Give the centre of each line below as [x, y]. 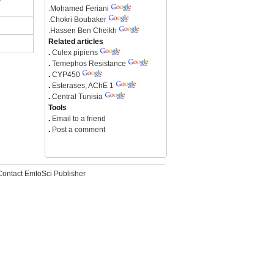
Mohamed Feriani [80, 9]
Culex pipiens [76, 53]
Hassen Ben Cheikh [83, 31]
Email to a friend [78, 119]
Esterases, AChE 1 [83, 86]
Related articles [76, 42]
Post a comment [78, 130]
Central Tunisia [77, 97]
